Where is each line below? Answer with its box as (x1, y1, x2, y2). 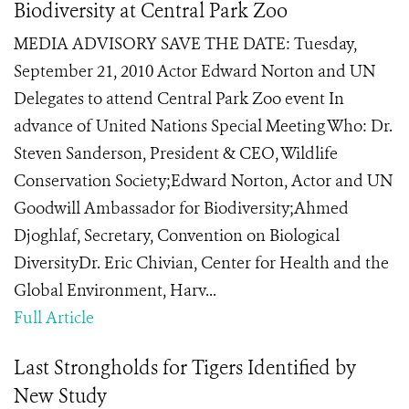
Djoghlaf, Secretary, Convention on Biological (14, 225, 340, 246)
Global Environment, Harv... (14, 279, 216, 301)
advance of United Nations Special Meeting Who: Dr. (14, 115, 393, 137)
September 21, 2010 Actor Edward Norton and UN (14, 60, 375, 82)
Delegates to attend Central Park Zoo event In (14, 88, 344, 110)
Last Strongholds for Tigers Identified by (14, 355, 356, 381)
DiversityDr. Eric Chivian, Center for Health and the (14, 252, 389, 274)
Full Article (14, 307, 94, 329)
